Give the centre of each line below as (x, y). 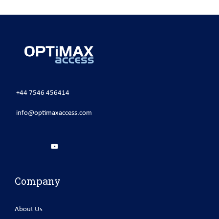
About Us (29, 210)
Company (38, 181)
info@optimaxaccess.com (54, 113)
